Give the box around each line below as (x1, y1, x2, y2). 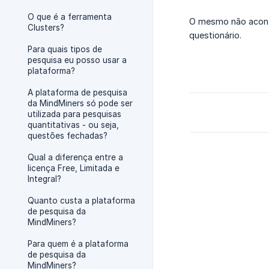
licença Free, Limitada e (28, 163, 119, 173)
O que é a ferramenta (28, 12, 112, 22)
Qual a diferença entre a (28, 153, 123, 162)
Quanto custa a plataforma (28, 196, 135, 205)
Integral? (28, 174, 61, 184)
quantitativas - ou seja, (28, 120, 119, 130)
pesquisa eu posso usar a (28, 55, 127, 65)
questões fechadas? (28, 131, 107, 141)
